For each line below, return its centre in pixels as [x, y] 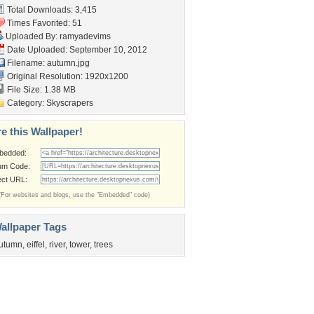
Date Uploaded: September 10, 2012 [76, 50]
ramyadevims [85, 36]
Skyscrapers [70, 103]
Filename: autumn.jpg [47, 63]
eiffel [36, 245]
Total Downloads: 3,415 [51, 10]
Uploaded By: [32, 36]
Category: [26, 103]
